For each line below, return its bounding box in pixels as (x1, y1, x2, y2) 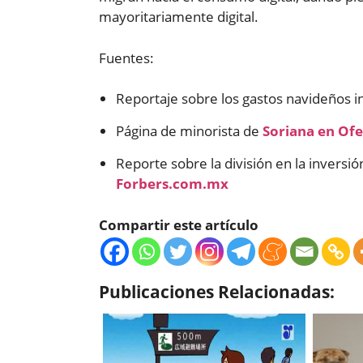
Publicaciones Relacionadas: (99, 279, 335, 303)
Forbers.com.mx (116, 174, 228, 194)
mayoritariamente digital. (99, 7, 258, 27)
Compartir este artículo (99, 215, 258, 234)
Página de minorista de (116, 122, 263, 141)
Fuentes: (99, 48, 154, 67)
